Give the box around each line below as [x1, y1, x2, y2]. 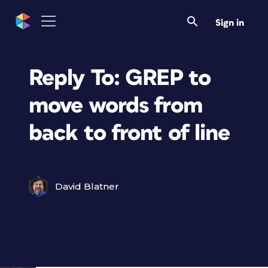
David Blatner [55, 181, 119, 192]
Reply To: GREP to [29, 66, 211, 90]
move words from [29, 94, 202, 117]
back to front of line [29, 121, 230, 145]
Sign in [215, 18, 244, 28]
